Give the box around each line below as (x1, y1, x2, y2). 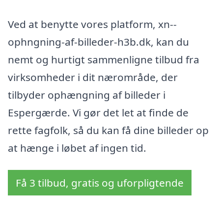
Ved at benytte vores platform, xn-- (8, 17, 177, 31)
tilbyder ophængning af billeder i (8, 87, 165, 102)
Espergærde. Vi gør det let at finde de (8, 105, 189, 119)
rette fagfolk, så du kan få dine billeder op (8, 123, 209, 137)
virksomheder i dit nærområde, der (8, 70, 178, 84)
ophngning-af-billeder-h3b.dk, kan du (8, 34, 189, 49)
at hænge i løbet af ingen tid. (8, 140, 146, 155)
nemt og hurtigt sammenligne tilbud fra (8, 52, 199, 66)
